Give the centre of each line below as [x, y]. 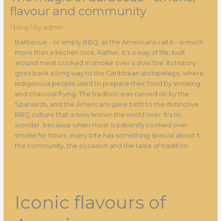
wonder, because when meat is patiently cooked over [101, 125]
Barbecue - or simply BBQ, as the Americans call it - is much [109, 42]
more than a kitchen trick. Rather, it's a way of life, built [100, 52]
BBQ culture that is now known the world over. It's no [98, 114]
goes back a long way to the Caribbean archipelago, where [109, 73]
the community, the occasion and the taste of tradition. [102, 146]
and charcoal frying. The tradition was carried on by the [102, 94]
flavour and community [78, 11]
